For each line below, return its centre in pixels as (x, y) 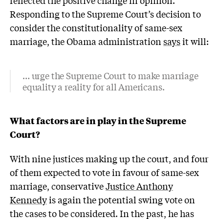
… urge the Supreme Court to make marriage (110, 76)
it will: (195, 41)
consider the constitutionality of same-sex (96, 27)
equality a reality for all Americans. (94, 87)
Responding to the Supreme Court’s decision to (105, 13)
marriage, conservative (58, 186)
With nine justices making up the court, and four (109, 159)
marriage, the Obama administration (87, 41)
